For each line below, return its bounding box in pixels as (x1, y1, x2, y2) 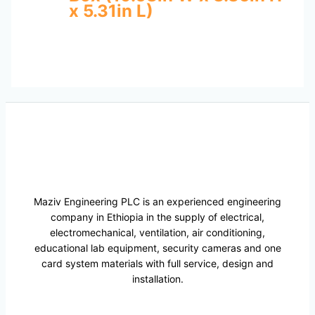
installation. (131, 273, 184, 285)
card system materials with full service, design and (41, 257, 274, 270)
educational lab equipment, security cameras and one (34, 242, 281, 255)
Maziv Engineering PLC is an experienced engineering (34, 195, 281, 208)
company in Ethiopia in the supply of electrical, (51, 211, 264, 224)
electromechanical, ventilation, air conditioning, (50, 226, 265, 239)
